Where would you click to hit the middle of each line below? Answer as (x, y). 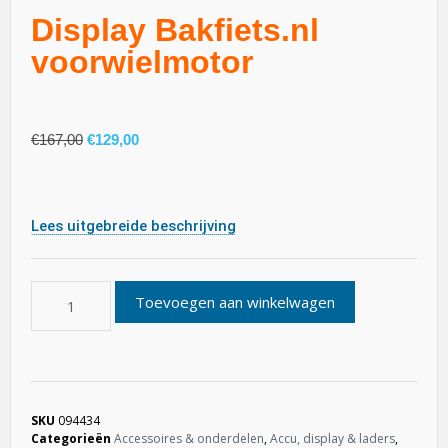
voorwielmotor (142, 62)
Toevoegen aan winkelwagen (235, 301)
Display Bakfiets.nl (175, 30)
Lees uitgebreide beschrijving (133, 225)
